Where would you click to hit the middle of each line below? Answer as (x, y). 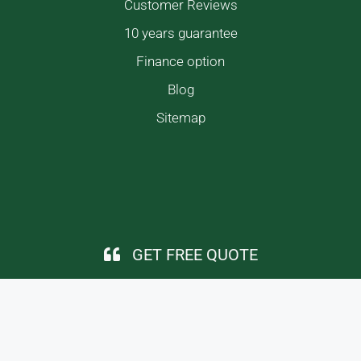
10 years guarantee (180, 33)
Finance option (180, 61)
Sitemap (180, 117)
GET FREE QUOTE (195, 254)
